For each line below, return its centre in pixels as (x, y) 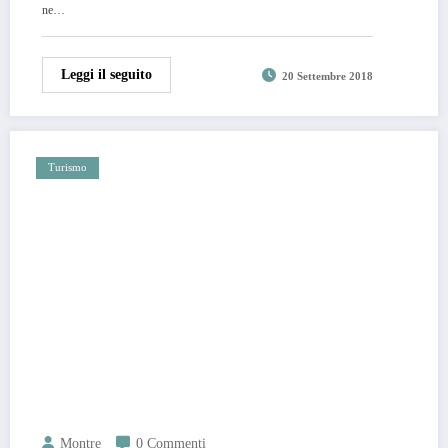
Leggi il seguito (106, 74)
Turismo (67, 167)
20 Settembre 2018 (327, 76)
